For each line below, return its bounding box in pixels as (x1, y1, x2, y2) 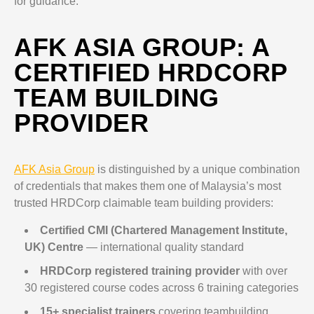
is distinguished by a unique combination (95, 163, 300, 175)
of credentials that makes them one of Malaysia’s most (14, 180, 281, 192)
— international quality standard (83, 241, 244, 253)
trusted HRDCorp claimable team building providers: (14, 197, 273, 209)
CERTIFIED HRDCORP (14, 58, 287, 87)
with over (240, 265, 287, 277)
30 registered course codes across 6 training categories (25, 282, 299, 294)
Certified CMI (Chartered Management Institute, (40, 224, 287, 236)
